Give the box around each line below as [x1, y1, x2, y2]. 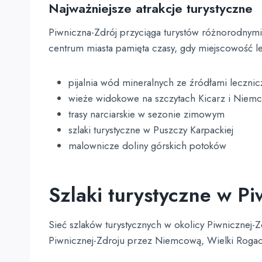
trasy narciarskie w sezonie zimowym [68, 107, 225, 121]
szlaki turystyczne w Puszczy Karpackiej [68, 123, 233, 137]
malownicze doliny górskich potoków [68, 139, 226, 153]
